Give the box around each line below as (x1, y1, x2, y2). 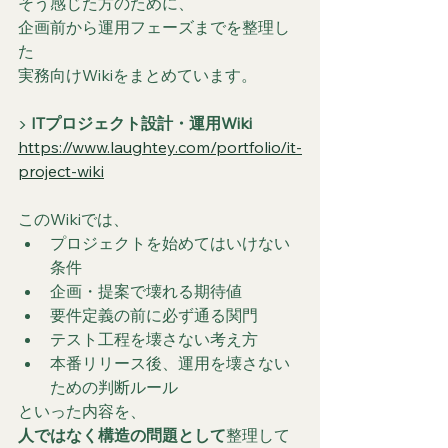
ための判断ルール (50, 376, 178, 397)
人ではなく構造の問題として (18, 424, 226, 445)
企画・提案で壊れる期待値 (50, 280, 242, 301)
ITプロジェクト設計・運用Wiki (31, 112, 252, 133)
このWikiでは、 (18, 208, 129, 229)
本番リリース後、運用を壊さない (50, 352, 290, 373)
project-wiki (18, 160, 104, 181)
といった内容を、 (18, 400, 146, 421)
